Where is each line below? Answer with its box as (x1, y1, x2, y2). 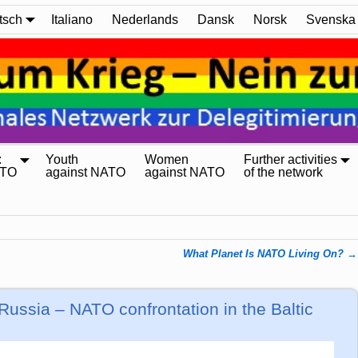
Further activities (244, 153, 337, 167)
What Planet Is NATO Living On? (183, 248, 348, 260)
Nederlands (112, 12, 178, 26)
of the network (244, 165, 323, 180)
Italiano (51, 12, 93, 26)
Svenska (306, 12, 356, 26)
